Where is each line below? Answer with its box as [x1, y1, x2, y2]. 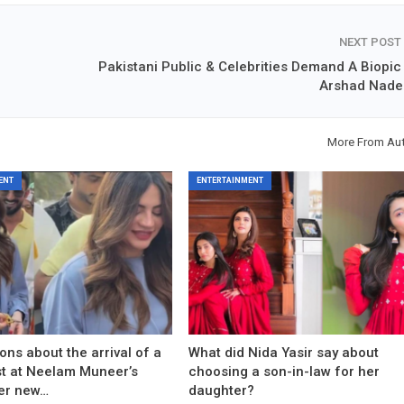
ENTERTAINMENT [197, 175, 264, 185]
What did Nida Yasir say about [188, 344, 380, 362]
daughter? [188, 382, 255, 399]
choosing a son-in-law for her [188, 363, 381, 381]
